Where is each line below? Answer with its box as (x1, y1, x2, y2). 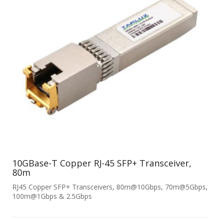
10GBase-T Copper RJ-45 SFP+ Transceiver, (12, 157, 192, 169)
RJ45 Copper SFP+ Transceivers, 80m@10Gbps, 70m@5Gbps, (12, 182, 208, 192)
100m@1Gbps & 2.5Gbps (12, 191, 92, 201)
